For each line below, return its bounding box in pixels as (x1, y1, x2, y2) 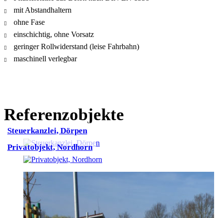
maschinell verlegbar (14, 54, 77, 63)
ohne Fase (14, 18, 45, 27)
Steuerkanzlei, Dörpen (7, 126, 87, 135)
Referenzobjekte (4, 105, 124, 124)
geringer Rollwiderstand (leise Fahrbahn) (14, 42, 139, 51)
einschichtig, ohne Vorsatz (14, 30, 94, 39)
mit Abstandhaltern (14, 6, 72, 15)
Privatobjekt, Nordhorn (7, 142, 92, 152)
